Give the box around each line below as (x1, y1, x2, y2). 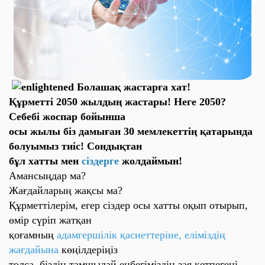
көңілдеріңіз (59, 244, 118, 256)
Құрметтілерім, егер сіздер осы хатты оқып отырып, (9, 199, 248, 211)
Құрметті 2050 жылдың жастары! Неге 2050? (9, 96, 226, 108)
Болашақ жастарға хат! (74, 81, 190, 93)
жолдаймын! (122, 155, 182, 167)
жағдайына (9, 244, 59, 256)
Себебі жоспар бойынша (9, 111, 125, 122)
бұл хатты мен (9, 155, 82, 167)
